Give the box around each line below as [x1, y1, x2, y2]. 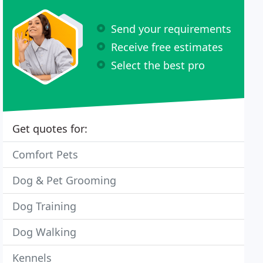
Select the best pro [111, 58, 205, 72]
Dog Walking [12, 225, 77, 239]
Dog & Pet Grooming [12, 173, 117, 187]
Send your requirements [111, 21, 232, 36]
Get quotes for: [12, 122, 88, 136]
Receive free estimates [111, 39, 224, 54]
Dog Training [12, 199, 77, 213]
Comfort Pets [12, 147, 79, 161]
